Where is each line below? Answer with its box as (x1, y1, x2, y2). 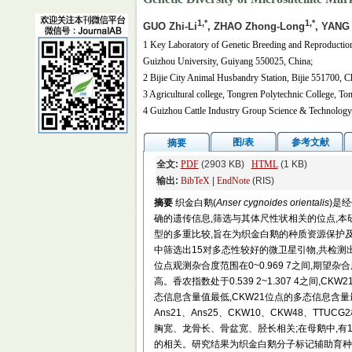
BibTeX (180, 175, 210, 186)
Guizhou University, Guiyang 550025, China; (142, 56, 313, 67)
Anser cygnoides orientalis (215, 197, 329, 208)
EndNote (216, 175, 250, 186)
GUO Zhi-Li (142, 20, 197, 33)
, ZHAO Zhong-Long (207, 20, 305, 33)
